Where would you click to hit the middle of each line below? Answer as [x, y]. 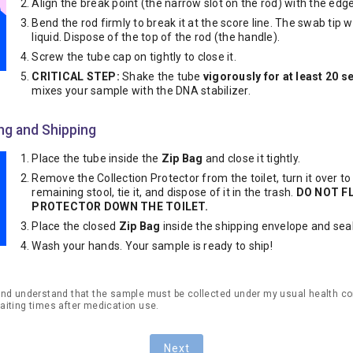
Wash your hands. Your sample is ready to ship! [152, 246]
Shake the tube [161, 76]
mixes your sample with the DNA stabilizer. [141, 91]
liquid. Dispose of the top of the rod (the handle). [156, 37]
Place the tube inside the [97, 158]
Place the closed [75, 226]
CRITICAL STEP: [76, 76]
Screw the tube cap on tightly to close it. [134, 57]
